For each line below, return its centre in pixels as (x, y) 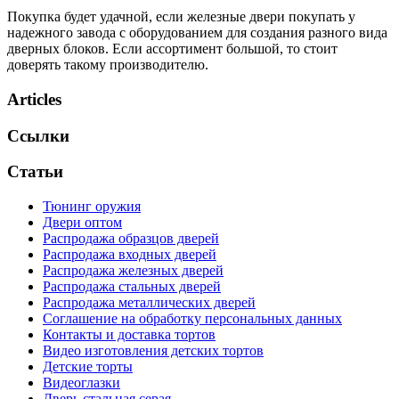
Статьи (35, 172)
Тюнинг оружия (92, 206)
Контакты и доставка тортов (129, 334)
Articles (34, 99)
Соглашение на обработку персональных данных (192, 318)
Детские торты (88, 366)
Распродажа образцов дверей (131, 238)
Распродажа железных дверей (133, 270)
